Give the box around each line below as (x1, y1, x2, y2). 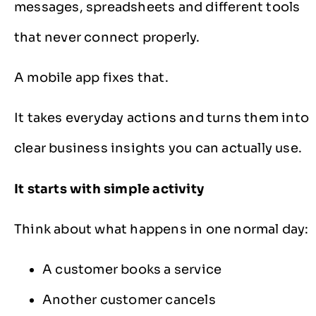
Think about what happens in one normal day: (14, 221, 309, 238)
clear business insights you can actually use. (14, 140, 303, 157)
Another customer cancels (42, 292, 216, 308)
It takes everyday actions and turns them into (14, 110, 310, 126)
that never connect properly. (14, 29, 200, 45)
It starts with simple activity (14, 181, 204, 197)
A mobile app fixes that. (14, 69, 169, 85)
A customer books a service (42, 262, 222, 278)
